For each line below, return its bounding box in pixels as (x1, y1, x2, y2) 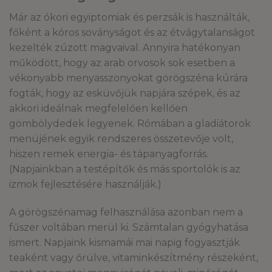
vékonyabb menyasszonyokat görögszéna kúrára (9, 72, 248, 84)
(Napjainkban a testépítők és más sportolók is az (9, 163, 240, 175)
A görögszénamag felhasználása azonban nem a (9, 206, 243, 218)
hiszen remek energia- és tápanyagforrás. (9, 148, 208, 160)
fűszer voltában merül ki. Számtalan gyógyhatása (9, 221, 248, 233)
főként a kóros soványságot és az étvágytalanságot (9, 26, 255, 38)
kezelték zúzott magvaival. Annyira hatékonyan (9, 41, 240, 53)
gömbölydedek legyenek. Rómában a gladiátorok (9, 117, 251, 129)
